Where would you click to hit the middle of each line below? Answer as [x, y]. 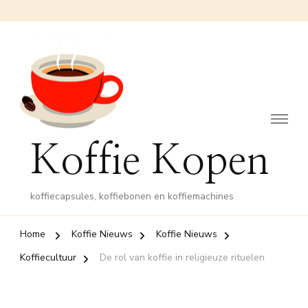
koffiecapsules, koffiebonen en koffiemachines [132, 197]
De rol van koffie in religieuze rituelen [182, 258]
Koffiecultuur [48, 258]
